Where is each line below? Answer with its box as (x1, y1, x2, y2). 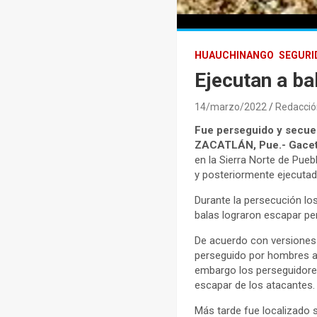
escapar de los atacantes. (195, 279, 316, 292)
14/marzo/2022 (195, 101, 267, 113)
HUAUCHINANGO (195, 50, 275, 62)
